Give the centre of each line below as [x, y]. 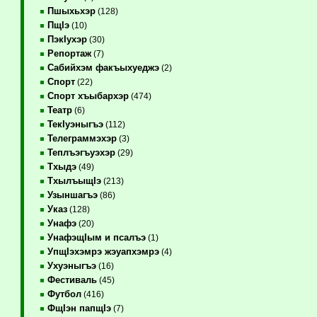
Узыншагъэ [72, 195]
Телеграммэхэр [82, 138]
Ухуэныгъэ [71, 266]
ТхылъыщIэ [74, 181]
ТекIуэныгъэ [75, 124]
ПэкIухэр [67, 39]
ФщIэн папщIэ [79, 308]
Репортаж [69, 53]
